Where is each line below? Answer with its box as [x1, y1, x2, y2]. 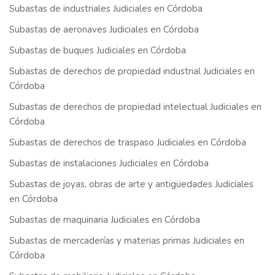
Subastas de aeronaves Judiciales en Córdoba [9, 23, 199, 36]
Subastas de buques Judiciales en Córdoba [9, 44, 186, 57]
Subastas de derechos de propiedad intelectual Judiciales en [9, 101, 261, 114]
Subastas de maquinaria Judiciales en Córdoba [9, 214, 200, 227]
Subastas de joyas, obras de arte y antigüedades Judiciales [9, 178, 254, 191]
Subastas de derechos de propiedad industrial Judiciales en [9, 65, 255, 78]
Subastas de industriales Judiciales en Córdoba [9, 2, 203, 15]
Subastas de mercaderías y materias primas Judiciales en [9, 234, 244, 247]
